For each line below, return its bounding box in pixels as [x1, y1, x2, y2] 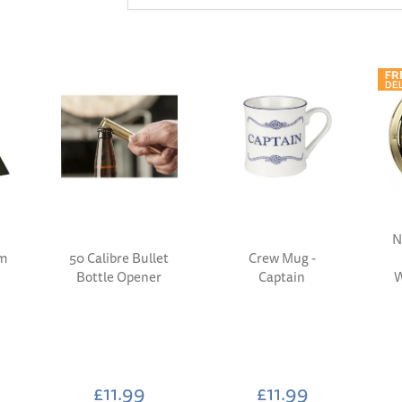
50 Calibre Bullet [69, 247, 170, 268]
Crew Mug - [248, 247, 316, 268]
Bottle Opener [76, 266, 162, 287]
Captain [258, 266, 306, 287]
